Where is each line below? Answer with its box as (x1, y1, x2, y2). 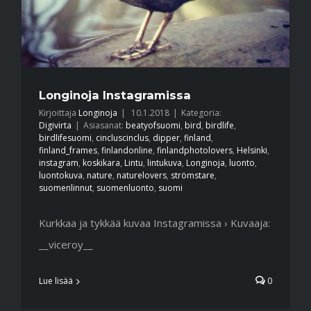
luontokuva (39, 169, 83, 182)
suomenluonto (96, 182, 154, 194)
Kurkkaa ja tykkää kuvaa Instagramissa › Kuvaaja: (39, 216, 270, 230)
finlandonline (101, 144, 153, 157)
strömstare (171, 169, 215, 182)
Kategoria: (181, 107, 221, 119)
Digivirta (39, 119, 72, 132)
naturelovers (117, 169, 167, 182)
